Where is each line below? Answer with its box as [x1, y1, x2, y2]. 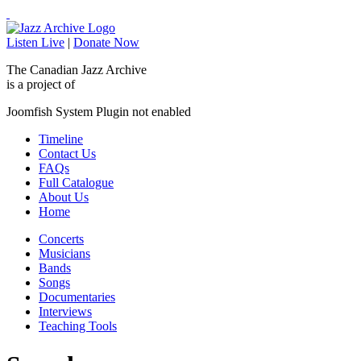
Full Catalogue [39, 176, 114, 189]
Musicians [39, 247, 90, 260]
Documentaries [39, 290, 115, 304]
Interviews [39, 305, 92, 318]
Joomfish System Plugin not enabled [6, 105, 191, 118]
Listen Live [6, 35, 64, 49]
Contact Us [39, 147, 96, 160]
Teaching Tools [39, 319, 117, 333]
